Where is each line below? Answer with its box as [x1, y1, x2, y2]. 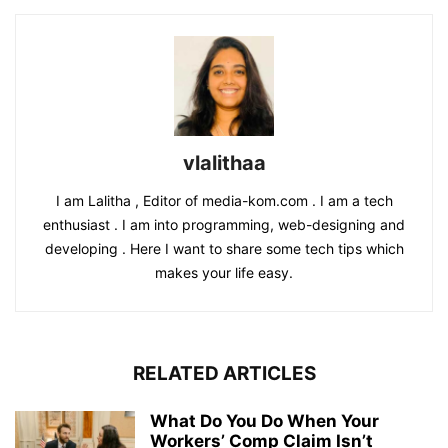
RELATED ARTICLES [132, 362, 316, 386]
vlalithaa [182, 151, 266, 176]
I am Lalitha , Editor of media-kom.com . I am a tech [55, 192, 393, 210]
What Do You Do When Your [150, 411, 379, 432]
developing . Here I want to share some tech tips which [44, 240, 404, 258]
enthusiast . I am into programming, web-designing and [43, 216, 405, 234]
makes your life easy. [155, 264, 293, 282]
